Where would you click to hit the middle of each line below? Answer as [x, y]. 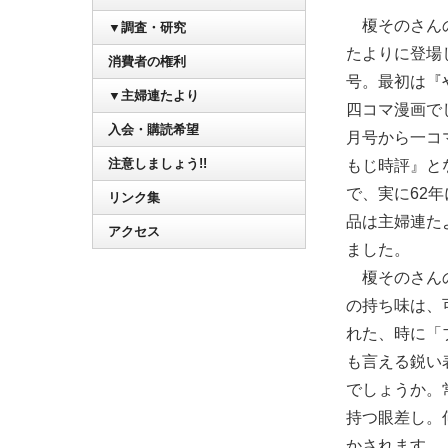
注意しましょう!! [157, 164]
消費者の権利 [147, 62]
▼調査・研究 [147, 28]
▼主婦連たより [153, 96]
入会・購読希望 [153, 130]
